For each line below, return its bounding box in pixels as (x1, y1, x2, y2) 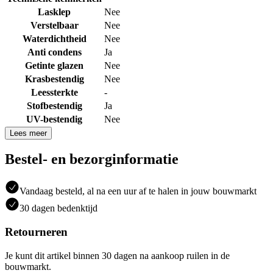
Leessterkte (30, 87, 78, 97)
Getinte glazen (25, 60, 83, 71)
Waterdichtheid (22, 33, 87, 44)
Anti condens (27, 46, 82, 57)
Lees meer (10, 128, 47, 138)
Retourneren (5, 225, 68, 239)
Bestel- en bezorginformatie (5, 151, 179, 168)
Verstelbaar (30, 19, 79, 30)
